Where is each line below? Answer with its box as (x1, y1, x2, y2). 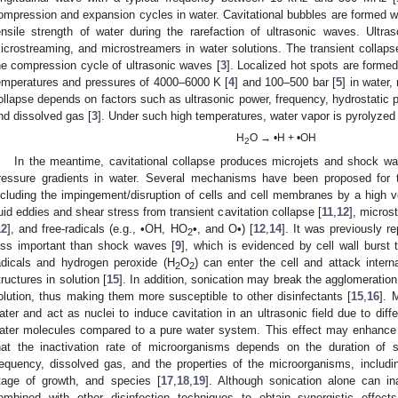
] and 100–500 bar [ (235, 75, 337, 89)
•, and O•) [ (192, 221, 253, 235)
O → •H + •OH (250, 131, 317, 145)
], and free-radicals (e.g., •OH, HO (7, 221, 187, 235)
